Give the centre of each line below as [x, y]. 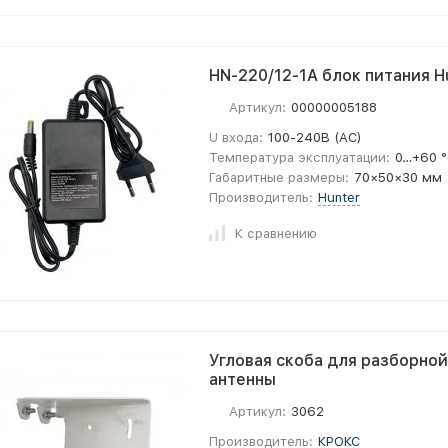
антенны [242, 379]
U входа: [236, 137]
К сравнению [276, 233]
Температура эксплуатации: [299, 157]
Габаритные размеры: [279, 177]
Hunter [339, 197]
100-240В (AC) [315, 137]
